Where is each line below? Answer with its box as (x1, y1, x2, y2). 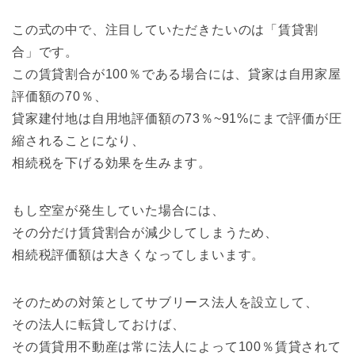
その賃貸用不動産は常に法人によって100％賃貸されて (12, 339, 342, 353)
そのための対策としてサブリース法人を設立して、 (12, 295, 319, 309)
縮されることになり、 (12, 133, 145, 147)
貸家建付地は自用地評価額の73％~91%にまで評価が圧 (12, 111, 342, 125)
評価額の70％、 (12, 89, 108, 103)
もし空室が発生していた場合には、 (12, 203, 225, 217)
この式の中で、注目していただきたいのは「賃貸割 (12, 22, 319, 36)
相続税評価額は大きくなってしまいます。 (12, 247, 265, 261)
